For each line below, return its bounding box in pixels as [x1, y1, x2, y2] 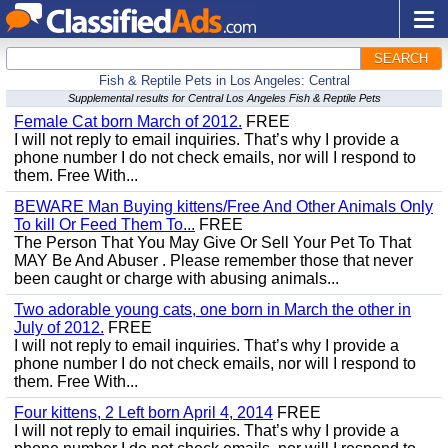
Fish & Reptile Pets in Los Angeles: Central [98, 73, 350, 88]
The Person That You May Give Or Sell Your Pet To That [14, 234, 411, 251]
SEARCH [374, 51, 428, 66]
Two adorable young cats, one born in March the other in [14, 301, 411, 318]
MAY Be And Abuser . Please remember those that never [14, 252, 413, 269]
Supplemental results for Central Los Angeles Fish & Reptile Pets [67, 92, 381, 104]
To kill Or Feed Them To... [14, 216, 195, 233]
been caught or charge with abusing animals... [14, 270, 339, 287]
